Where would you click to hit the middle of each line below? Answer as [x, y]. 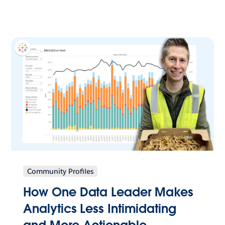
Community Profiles [61, 171]
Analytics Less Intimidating [100, 208]
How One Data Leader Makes [108, 192]
